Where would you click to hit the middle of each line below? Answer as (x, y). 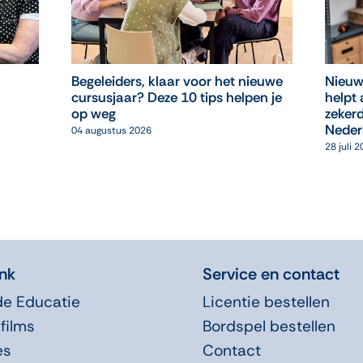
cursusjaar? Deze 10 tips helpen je (176, 98)
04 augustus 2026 (111, 131)
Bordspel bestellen (269, 326)
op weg (93, 114)
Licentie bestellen (266, 301)
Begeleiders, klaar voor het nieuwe (177, 81)
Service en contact (271, 273)
